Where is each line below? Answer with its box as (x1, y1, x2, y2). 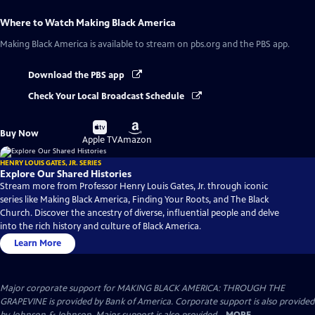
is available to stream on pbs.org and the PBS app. (88, 39, 290, 50)
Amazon (117, 134, 153, 146)
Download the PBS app (28, 70, 127, 81)
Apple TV (82, 134, 118, 146)
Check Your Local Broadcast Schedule (28, 91, 186, 103)
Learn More (14, 238, 61, 250)
